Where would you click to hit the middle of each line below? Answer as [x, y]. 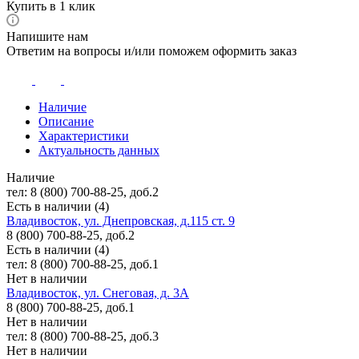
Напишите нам [47, 36]
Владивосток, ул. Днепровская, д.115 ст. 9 [121, 220]
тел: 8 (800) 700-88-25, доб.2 [83, 192]
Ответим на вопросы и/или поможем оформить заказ [151, 50]
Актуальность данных [99, 150]
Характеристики [84, 135]
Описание [66, 121]
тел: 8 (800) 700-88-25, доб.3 [83, 336]
